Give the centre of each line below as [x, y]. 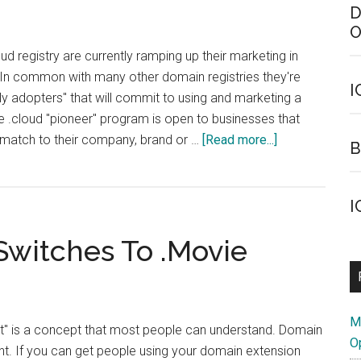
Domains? [305, 265]
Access [298, 202]
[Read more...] [240, 140]
